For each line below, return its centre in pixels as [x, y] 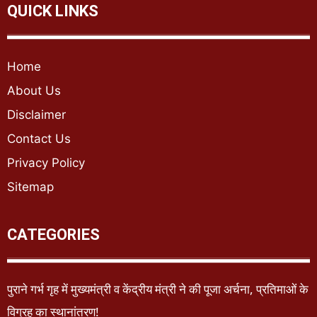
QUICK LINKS [53, 11]
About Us [34, 90]
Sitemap [30, 186]
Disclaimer [36, 114]
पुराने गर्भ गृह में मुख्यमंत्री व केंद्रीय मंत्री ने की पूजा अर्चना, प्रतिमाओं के [158, 289]
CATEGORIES [53, 234]
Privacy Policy [46, 162]
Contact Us [39, 138]
